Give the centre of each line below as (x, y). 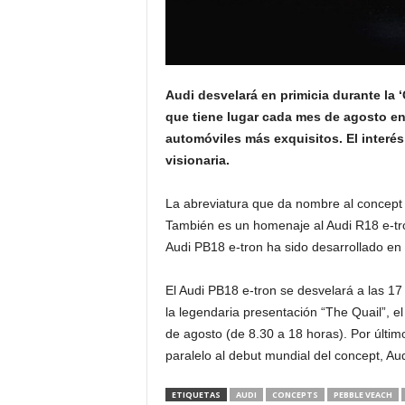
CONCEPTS (295, 395)
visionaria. (197, 160)
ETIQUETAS (196, 395)
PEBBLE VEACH (363, 395)
